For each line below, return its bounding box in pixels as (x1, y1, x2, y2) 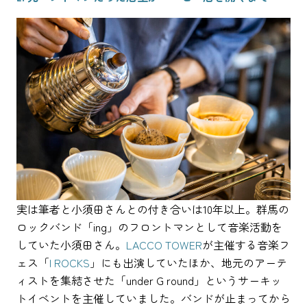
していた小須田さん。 (16, 236, 126, 254)
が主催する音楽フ (202, 236, 290, 254)
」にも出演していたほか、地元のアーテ (90, 254, 287, 271)
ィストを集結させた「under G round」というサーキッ (16, 272, 282, 289)
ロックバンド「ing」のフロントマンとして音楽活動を (16, 219, 282, 236)
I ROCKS (49, 254, 90, 271)
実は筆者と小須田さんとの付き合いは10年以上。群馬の (16, 201, 289, 218)
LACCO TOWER (126, 236, 202, 254)
